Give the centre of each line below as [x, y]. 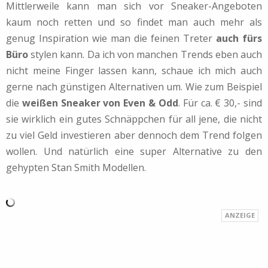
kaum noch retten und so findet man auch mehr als [134, 22]
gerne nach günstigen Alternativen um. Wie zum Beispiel [134, 86]
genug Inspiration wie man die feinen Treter [111, 38]
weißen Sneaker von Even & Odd [100, 103]
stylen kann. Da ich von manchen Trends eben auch [145, 54]
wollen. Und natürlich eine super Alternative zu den [134, 151]
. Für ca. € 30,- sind [220, 103]
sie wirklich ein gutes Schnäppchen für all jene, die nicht [134, 119]
